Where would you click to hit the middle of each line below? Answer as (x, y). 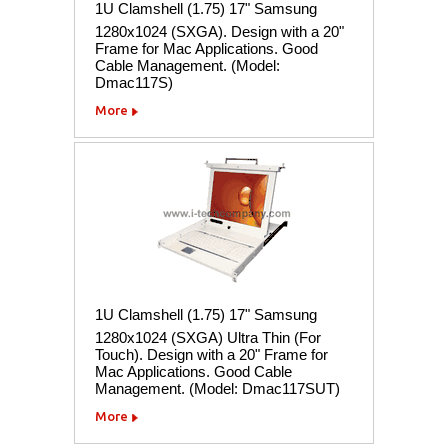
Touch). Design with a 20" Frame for (211, 354)
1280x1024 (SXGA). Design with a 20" (219, 31)
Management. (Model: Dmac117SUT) (217, 388)
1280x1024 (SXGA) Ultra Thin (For (208, 337)
